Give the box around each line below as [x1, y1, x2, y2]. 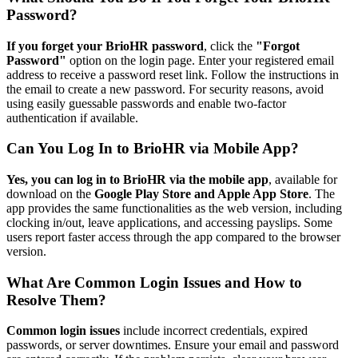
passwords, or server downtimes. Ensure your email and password [6, 338, 339, 352]
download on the [6, 187, 94, 201]
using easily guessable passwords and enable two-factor [6, 96, 286, 110]
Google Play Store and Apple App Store [94, 187, 308, 201]
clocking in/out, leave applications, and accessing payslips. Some [6, 216, 332, 229]
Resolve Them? [6, 291, 106, 308]
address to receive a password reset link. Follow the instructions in [6, 67, 339, 82]
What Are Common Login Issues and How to [6, 273, 302, 291]
